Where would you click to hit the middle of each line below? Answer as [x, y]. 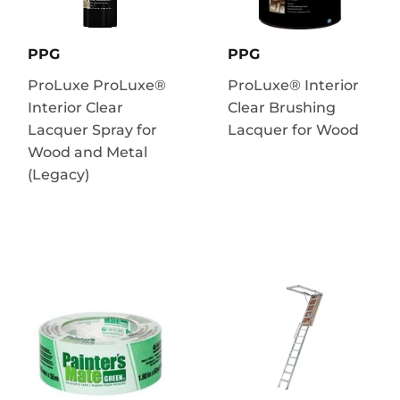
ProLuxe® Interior [293, 85]
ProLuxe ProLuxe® [97, 85]
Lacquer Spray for [92, 129]
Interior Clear [75, 107]
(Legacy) [58, 174]
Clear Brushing [282, 107]
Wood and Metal [87, 152]
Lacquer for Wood [293, 129]
